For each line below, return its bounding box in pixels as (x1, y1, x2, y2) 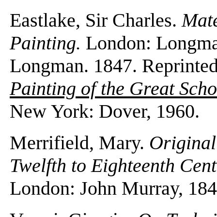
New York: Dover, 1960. (10, 100, 200, 122)
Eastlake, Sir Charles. (10, 9, 182, 31)
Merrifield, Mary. (10, 131, 149, 154)
